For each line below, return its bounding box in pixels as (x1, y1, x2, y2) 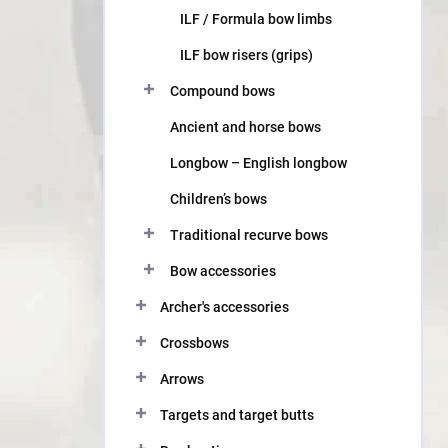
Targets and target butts (160, 407, 314, 423)
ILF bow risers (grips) (180, 47, 313, 63)
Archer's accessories (160, 299, 289, 315)
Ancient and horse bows (170, 119, 321, 135)
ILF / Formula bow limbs (180, 11, 332, 27)
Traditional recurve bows (170, 227, 328, 243)
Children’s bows (170, 191, 267, 207)
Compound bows (170, 83, 275, 99)
